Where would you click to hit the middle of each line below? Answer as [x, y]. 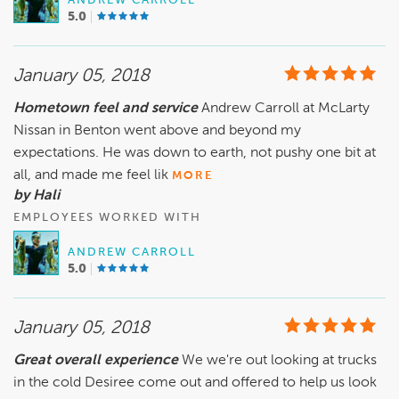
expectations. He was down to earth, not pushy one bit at [195, 154]
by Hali [37, 196]
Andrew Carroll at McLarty [285, 109]
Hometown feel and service [107, 109]
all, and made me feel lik [91, 176]
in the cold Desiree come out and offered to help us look [195, 383]
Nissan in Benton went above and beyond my [157, 131]
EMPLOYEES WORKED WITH [107, 218]
